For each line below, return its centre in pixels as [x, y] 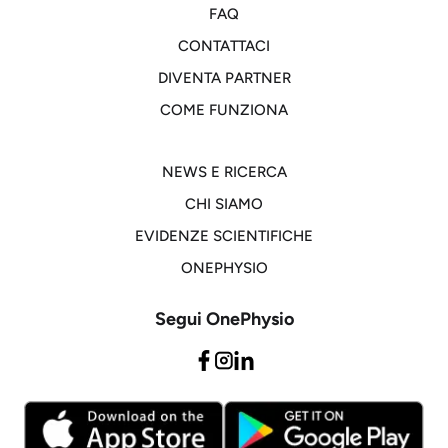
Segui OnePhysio [224, 319]
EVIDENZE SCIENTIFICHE [224, 236]
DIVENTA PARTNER [224, 78]
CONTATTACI [224, 46]
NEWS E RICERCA [224, 172]
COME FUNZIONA [224, 110]
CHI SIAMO [224, 204]
